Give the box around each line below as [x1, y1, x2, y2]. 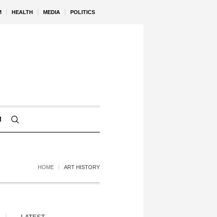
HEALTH [12, 9, 33, 15]
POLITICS [70, 9, 95, 15]
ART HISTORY [64, 164, 100, 170]
